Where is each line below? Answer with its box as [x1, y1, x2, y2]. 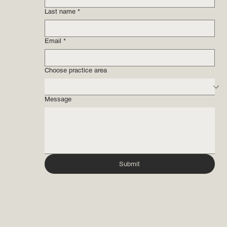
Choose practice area [45, 66, 107, 74]
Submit [119, 160, 140, 168]
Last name [45, 8, 75, 16]
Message [45, 95, 71, 103]
